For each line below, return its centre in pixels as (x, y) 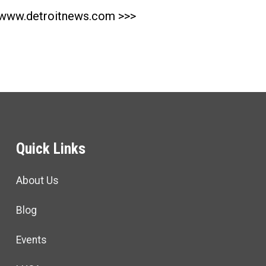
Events (31, 240)
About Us (37, 180)
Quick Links (50, 149)
